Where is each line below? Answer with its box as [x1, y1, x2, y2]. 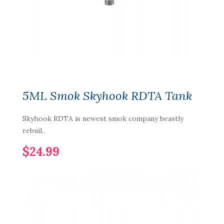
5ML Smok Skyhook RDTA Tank [22, 88, 192, 103]
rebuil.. [22, 126, 45, 135]
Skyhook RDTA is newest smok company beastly [22, 114, 183, 123]
